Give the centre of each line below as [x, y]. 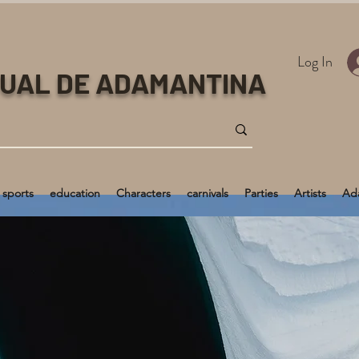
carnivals [208, 193]
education [75, 193]
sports [18, 193]
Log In [315, 62]
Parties [261, 193]
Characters [143, 193]
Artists [310, 193]
